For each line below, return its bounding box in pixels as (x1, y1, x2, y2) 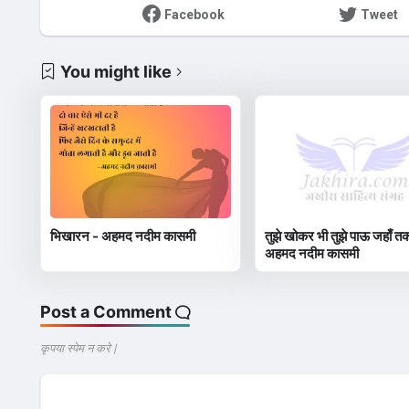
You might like (59, 61, 172, 81)
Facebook (163, 6, 225, 22)
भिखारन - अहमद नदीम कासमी (49, 227, 195, 246)
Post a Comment (39, 302, 172, 322)
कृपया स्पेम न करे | (39, 341, 116, 356)
